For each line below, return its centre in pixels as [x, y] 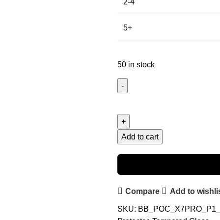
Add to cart [140, 137]
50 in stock [136, 65]
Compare [143, 191]
